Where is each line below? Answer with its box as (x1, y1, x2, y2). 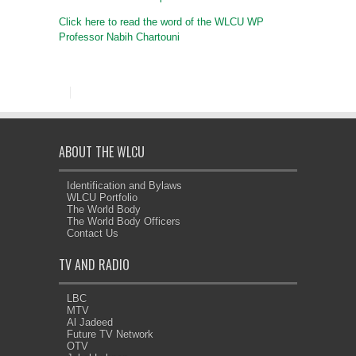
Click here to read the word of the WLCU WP (59, 16, 264, 29)
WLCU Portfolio (67, 192, 137, 204)
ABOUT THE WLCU (59, 142, 145, 162)
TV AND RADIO (59, 255, 130, 275)
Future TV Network (67, 328, 153, 341)
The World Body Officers (67, 215, 180, 228)
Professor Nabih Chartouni (59, 31, 180, 44)
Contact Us (67, 227, 118, 240)
